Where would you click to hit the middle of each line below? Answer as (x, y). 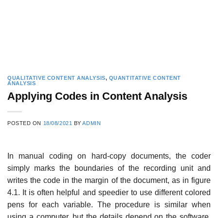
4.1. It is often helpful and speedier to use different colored (109, 192)
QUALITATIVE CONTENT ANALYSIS (56, 78)
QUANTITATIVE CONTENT (145, 78)
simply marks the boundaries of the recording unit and (109, 168)
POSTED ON (25, 123)
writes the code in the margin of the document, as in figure (109, 180)
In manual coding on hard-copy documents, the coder (109, 156)
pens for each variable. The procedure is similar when (109, 204)
